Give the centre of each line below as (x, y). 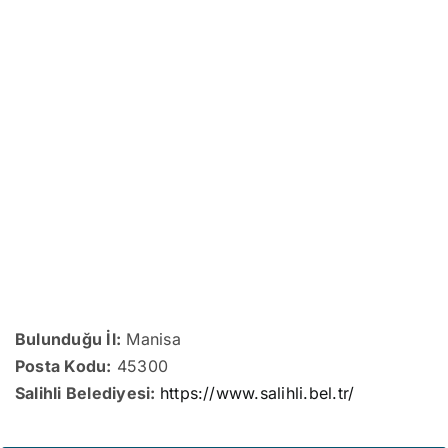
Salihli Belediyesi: (87, 392)
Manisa (151, 338)
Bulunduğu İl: (68, 338)
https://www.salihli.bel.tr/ (257, 392)
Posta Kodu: (63, 365)
